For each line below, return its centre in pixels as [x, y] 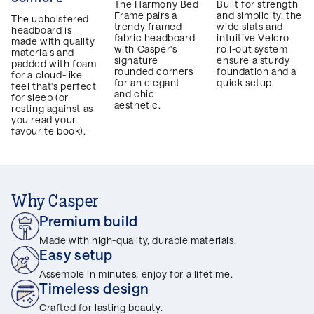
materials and [43, 53]
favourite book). [49, 131]
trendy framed [148, 27]
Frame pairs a [145, 15]
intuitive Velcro [253, 38]
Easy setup [76, 255]
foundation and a [257, 71]
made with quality [53, 41]
